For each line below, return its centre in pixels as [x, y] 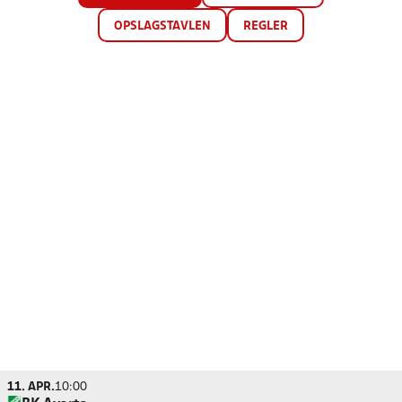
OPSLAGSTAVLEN [162, 26]
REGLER [266, 26]
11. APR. [31, 387]
